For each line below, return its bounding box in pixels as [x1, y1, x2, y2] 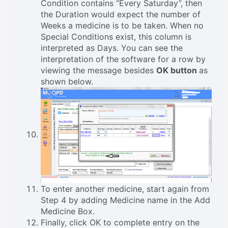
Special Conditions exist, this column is [41, 31, 192, 42]
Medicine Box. [41, 206, 95, 216]
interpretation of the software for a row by [41, 53, 206, 64]
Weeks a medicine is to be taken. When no [41, 20, 204, 31]
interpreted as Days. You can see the [41, 42, 183, 53]
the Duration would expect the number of [41, 9, 201, 19]
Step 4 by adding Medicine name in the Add [41, 194, 211, 205]
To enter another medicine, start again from [41, 183, 210, 194]
